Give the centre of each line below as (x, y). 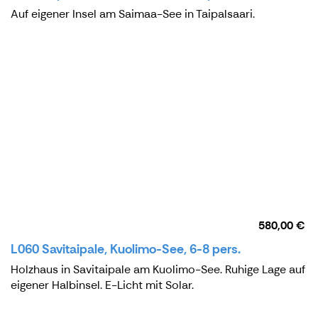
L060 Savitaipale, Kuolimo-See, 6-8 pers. (126, 249)
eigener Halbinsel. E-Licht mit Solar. (102, 285)
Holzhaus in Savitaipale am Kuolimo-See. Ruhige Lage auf (158, 269)
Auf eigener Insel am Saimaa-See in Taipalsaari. (133, 14)
